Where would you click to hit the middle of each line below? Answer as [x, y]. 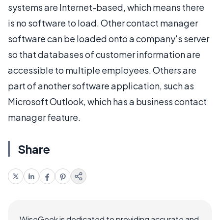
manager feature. [44, 117]
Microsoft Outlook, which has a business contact [107, 101]
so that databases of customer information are [104, 54]
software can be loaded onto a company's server [109, 38]
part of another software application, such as [101, 85]
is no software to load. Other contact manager [103, 23]
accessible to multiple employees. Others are [102, 70]
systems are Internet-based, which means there [106, 7]
